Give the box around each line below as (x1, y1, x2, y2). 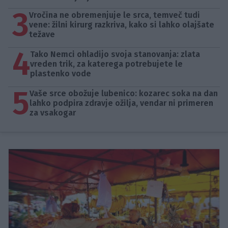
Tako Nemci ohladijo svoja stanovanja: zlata (30, 49, 200, 60)
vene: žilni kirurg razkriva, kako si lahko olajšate (29, 20, 214, 30)
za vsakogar (30, 108, 76, 118)
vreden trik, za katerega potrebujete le (30, 59, 183, 69)
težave (29, 30, 55, 40)
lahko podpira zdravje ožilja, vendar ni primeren (30, 98, 213, 108)
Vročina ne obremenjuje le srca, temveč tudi (29, 10, 200, 20)
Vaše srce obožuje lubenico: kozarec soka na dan (30, 89, 218, 99)
